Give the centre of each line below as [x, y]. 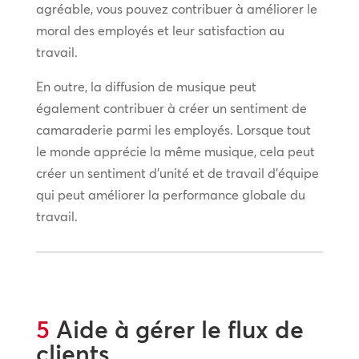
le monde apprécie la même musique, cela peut [175, 151]
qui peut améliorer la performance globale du [170, 194]
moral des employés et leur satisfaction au [160, 30]
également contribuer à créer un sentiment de [171, 108]
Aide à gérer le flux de [176, 329]
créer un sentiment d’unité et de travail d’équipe [177, 173]
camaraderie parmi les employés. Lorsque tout [173, 129]
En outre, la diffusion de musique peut [146, 86]
